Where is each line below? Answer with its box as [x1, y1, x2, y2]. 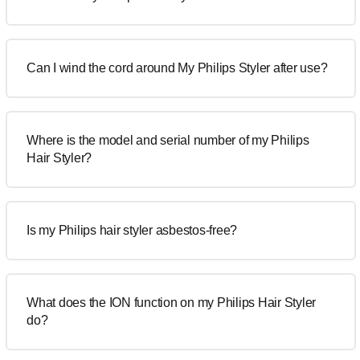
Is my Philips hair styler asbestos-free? [27, 223, 237, 237]
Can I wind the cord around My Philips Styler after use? [27, 61, 328, 75]
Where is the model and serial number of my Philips [27, 133, 309, 147]
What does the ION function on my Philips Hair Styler [27, 296, 316, 309]
